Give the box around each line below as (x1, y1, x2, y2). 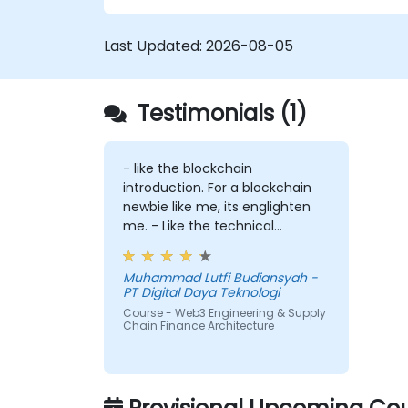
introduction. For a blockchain (122, 178, 311, 198)
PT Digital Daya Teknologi (122, 283, 280, 302)
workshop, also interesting (122, 236, 287, 255)
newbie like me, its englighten (122, 198, 311, 217)
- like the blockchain (122, 159, 252, 178)
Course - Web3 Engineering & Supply (122, 305, 326, 321)
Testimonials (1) (132, 97, 307, 128)
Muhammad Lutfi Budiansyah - (122, 269, 318, 288)
